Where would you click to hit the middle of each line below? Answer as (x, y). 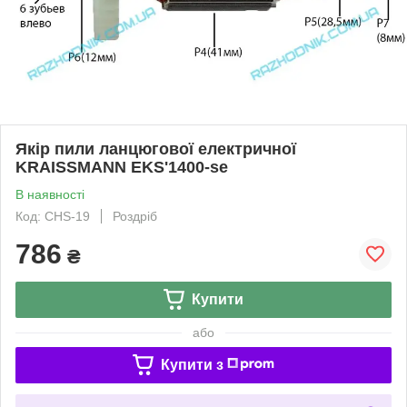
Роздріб (135, 216)
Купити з (192, 364)
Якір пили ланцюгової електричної (156, 149)
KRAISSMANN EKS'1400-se (122, 167)
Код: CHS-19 (53, 216)
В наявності (50, 194)
